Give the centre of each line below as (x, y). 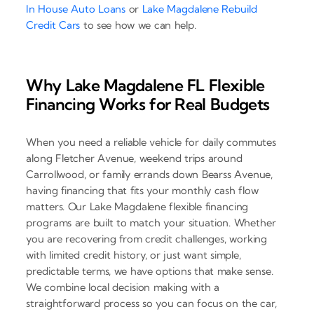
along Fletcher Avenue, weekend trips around (134, 158)
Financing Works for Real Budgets (148, 104)
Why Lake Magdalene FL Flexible (145, 85)
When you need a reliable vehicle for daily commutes (151, 142)
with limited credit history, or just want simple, (134, 255)
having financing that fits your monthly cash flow (142, 191)
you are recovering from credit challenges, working (147, 239)
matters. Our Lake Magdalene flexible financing (137, 207)
